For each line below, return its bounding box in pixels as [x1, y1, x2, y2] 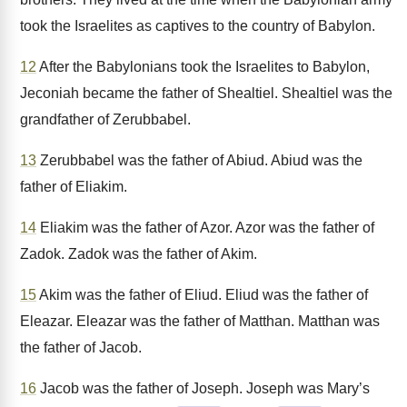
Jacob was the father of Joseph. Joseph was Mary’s [36, 381, 370, 396]
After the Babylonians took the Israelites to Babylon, [36, 59, 370, 74]
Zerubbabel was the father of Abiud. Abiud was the [36, 153, 362, 168]
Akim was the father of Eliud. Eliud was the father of [36, 287, 368, 303]
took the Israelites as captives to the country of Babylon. [20, 18, 375, 34]
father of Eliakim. [20, 179, 127, 194]
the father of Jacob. [20, 340, 142, 355]
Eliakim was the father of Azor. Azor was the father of [36, 220, 374, 235]
